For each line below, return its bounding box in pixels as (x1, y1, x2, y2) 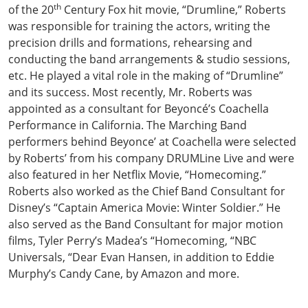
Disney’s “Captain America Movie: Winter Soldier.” (8, 199, 263, 215)
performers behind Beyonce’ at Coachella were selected (8, 133, 296, 149)
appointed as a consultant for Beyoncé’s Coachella (8, 100, 269, 116)
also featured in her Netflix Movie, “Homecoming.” (8, 166, 266, 182)
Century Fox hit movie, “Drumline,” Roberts (61, 1, 286, 17)
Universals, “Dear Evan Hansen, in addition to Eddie (8, 249, 274, 265)
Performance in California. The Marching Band (8, 117, 247, 133)
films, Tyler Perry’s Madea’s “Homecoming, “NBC (8, 232, 256, 248)
